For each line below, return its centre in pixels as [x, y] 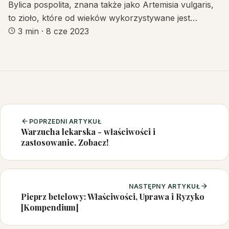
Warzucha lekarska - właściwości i [88, 131]
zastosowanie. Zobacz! [65, 142]
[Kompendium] [50, 207]
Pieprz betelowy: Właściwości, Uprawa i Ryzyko [113, 196]
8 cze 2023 [67, 31]
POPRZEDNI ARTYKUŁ [65, 121]
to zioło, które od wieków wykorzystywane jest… [103, 18]
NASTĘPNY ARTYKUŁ [164, 186]
